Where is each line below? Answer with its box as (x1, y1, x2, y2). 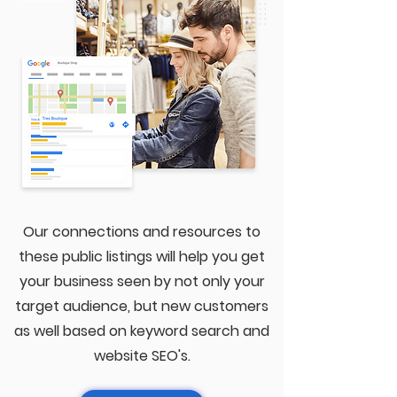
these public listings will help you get (19, 246, 265, 267)
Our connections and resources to (23, 222, 261, 242)
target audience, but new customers (15, 296, 269, 316)
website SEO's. (93, 346, 191, 366)
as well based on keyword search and (14, 321, 269, 341)
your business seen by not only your (19, 271, 265, 292)
